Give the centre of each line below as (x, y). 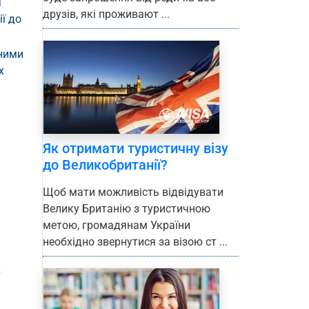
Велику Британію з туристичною (127, 209)
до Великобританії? (105, 165)
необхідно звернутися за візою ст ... (135, 242)
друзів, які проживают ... (106, 14)
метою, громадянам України (117, 226)
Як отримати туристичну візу (136, 149)
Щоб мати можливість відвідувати (133, 192)
